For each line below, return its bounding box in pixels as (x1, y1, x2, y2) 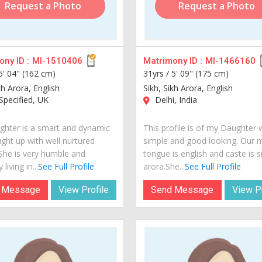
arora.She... (143, 160, 185, 172)
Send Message (151, 184, 214, 195)
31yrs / (143, 67, 172, 79)
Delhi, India (153, 94, 198, 105)
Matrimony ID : (143, 55, 203, 66)
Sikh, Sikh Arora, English (143, 82, 233, 94)
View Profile (58, 184, 109, 195)
